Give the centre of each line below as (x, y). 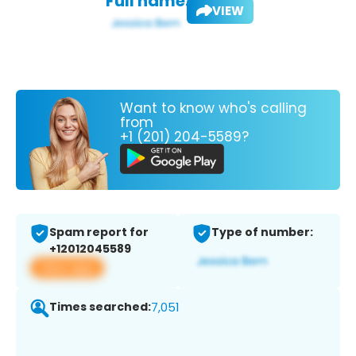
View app (67, 268)
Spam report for (99, 232)
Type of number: (262, 232)
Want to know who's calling (213, 108)
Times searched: (100, 307)
